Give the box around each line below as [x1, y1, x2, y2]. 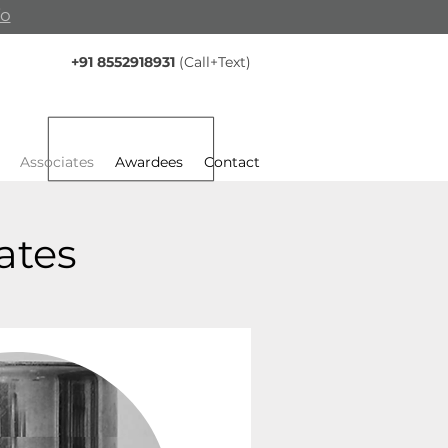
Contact [204, 153, 260, 171]
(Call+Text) [175, 53, 251, 71]
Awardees [115, 153, 183, 171]
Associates [20, 153, 94, 171]
